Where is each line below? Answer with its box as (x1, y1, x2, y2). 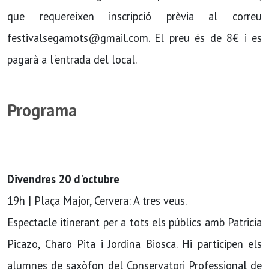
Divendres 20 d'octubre (7, 172, 119, 186)
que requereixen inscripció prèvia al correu (7, 9, 262, 23)
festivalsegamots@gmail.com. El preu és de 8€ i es (7, 31, 262, 45)
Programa (7, 99, 77, 121)
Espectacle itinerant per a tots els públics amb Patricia (7, 215, 262, 229)
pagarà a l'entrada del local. (7, 52, 137, 67)
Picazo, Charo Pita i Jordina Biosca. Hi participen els (7, 237, 262, 251)
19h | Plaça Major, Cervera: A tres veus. (7, 193, 187, 208)
